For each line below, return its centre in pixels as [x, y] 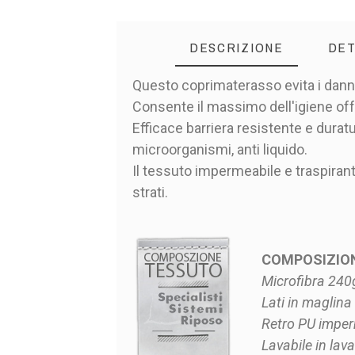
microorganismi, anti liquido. [219, 149]
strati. [150, 192]
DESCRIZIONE [236, 47]
